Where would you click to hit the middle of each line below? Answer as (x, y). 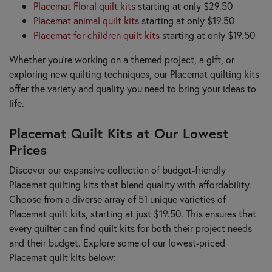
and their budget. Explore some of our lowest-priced (117, 242)
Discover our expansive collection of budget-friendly (117, 169)
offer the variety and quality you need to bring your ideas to (133, 88)
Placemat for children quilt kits (97, 35)
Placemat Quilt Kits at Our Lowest (119, 133)
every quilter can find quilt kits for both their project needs (131, 228)
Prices (28, 149)
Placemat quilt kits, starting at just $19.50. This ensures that (133, 213)
